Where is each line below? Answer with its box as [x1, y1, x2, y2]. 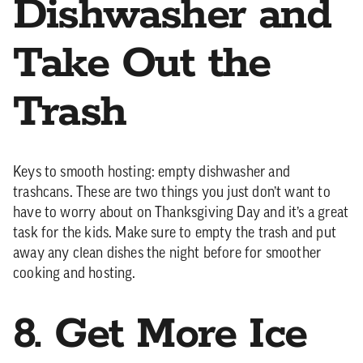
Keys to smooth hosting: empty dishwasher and [13, 165, 290, 181]
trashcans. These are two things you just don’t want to [13, 186, 331, 201]
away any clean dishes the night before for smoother [13, 246, 322, 262]
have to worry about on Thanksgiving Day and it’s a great [13, 206, 349, 221]
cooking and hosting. [13, 267, 136, 282]
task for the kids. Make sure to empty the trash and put [13, 226, 336, 241]
